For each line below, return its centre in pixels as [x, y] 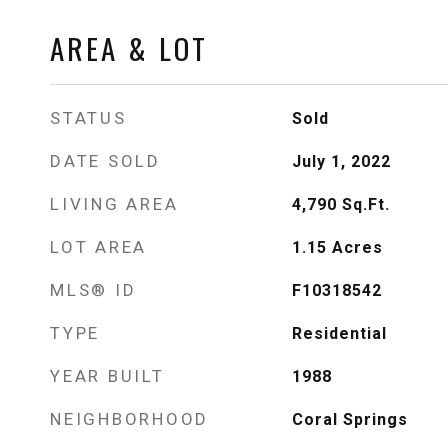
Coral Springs [349, 419]
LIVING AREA [114, 204]
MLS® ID [93, 290]
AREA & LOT [129, 47]
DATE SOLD [105, 161]
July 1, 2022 [341, 161]
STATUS [88, 118]
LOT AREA [98, 247]
